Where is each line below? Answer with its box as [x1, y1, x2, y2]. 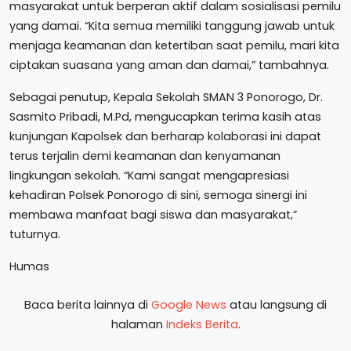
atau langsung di [226, 297, 327, 313]
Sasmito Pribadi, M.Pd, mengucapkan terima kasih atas [9, 109, 321, 125]
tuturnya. [9, 226, 60, 242]
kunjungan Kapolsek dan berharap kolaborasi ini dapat [9, 128, 321, 144]
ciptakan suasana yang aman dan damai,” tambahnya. [9, 57, 329, 73]
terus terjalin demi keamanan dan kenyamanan [9, 148, 280, 164]
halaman [110, 317, 166, 332]
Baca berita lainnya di [24, 297, 151, 313]
